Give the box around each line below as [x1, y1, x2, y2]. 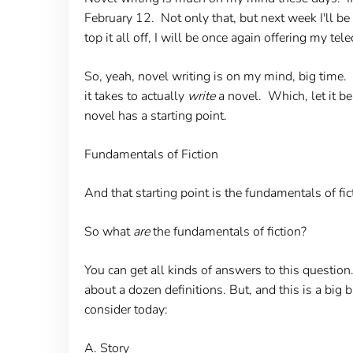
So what [84, 222, 133, 240]
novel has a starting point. [84, 106, 230, 124]
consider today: [84, 300, 168, 318]
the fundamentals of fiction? [149, 222, 307, 240]
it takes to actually [84, 87, 188, 105]
